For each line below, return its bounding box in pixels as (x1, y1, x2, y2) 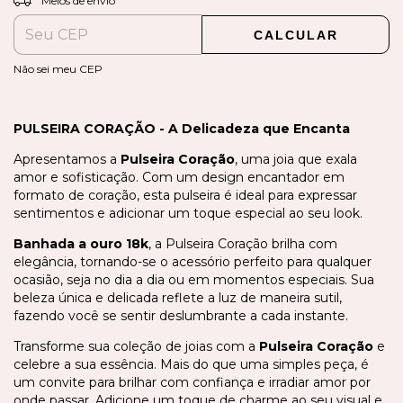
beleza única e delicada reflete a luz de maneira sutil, (13, 290, 342, 307)
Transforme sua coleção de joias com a (13, 338, 259, 355)
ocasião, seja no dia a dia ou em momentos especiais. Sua (13, 272, 374, 289)
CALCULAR (253, 28, 338, 43)
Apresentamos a (13, 151, 121, 168)
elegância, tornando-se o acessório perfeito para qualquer (13, 254, 372, 271)
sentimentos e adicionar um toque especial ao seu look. (13, 205, 363, 222)
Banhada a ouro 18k (13, 236, 148, 253)
